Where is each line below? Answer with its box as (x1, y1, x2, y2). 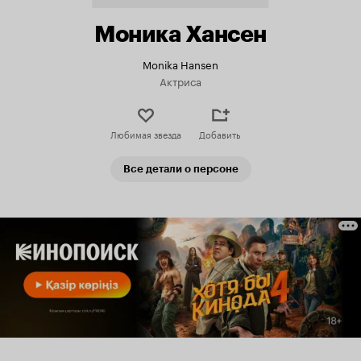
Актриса (160, 73, 201, 89)
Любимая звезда (110, 127, 181, 141)
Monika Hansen (143, 56, 218, 72)
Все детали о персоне (122, 163, 239, 175)
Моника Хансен (94, 20, 267, 48)
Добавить (199, 127, 240, 141)
